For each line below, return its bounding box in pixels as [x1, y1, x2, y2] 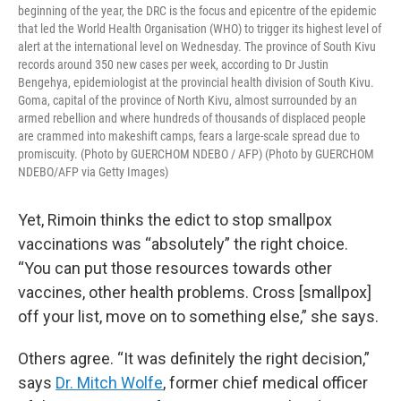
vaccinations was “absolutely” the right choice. [18, 235, 348, 253]
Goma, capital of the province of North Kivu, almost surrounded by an [18, 93, 357, 107]
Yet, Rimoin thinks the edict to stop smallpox [18, 210, 332, 229]
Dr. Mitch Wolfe [55, 373, 163, 392]
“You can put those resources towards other [18, 259, 332, 277]
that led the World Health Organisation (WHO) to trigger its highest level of [18, 21, 381, 36]
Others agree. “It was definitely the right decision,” [18, 349, 370, 368]
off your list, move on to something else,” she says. [18, 307, 379, 326]
